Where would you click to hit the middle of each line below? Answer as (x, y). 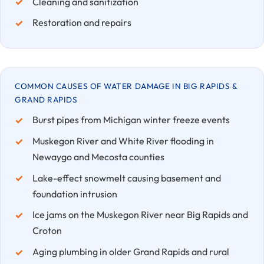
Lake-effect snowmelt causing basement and (126, 178)
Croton (47, 231)
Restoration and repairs (82, 23)
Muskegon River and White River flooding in (123, 141)
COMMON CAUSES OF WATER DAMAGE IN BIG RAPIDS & (126, 86)
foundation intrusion (75, 194)
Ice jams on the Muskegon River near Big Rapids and (140, 215)
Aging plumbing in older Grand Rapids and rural (131, 252)
